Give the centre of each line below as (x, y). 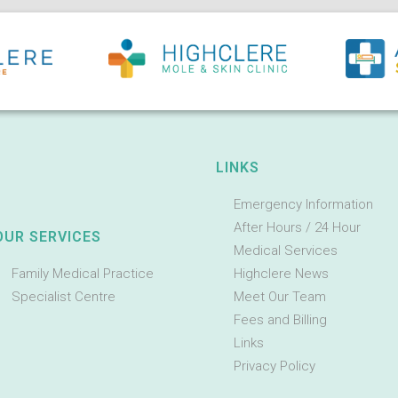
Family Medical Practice (83, 274)
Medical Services (286, 251)
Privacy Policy (275, 366)
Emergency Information (304, 205)
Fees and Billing (281, 320)
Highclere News (282, 274)
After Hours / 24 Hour (298, 228)
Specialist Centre (64, 297)
